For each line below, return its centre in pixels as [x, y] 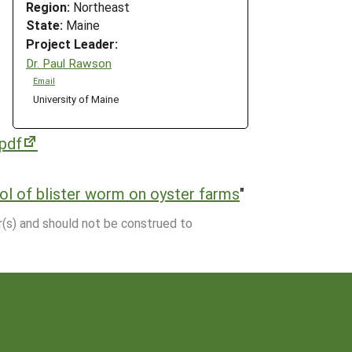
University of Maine [75, 98]
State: [44, 25]
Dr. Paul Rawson [69, 62]
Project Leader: [72, 44]
